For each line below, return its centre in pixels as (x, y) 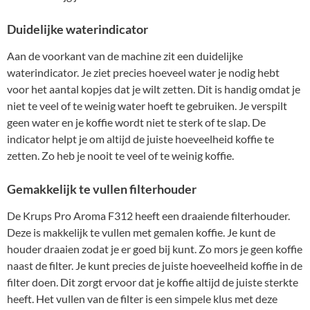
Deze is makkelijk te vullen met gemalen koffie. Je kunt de (141, 232)
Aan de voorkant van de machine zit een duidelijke (125, 56)
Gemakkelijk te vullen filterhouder (102, 190)
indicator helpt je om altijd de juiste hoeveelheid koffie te (140, 139)
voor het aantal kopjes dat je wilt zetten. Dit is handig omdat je (154, 89)
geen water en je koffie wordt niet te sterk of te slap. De (136, 122)
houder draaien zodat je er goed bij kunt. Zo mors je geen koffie (155, 249)
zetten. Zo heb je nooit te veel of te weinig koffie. (120, 156)
